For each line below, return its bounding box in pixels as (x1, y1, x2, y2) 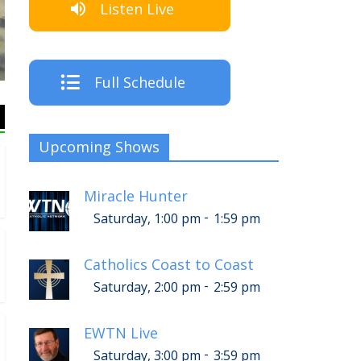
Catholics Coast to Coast (84, 255, 254, 275)
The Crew (172, 42, 251, 66)
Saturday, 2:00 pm (93, 277, 201, 296)
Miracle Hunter (84, 186, 188, 206)
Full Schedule (93, 73, 185, 93)
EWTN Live (84, 323, 158, 343)
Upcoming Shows (39, 136, 160, 156)
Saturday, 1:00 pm (93, 209, 201, 227)
